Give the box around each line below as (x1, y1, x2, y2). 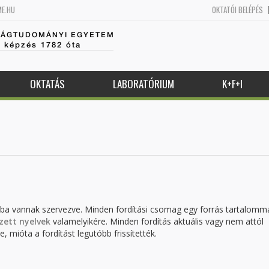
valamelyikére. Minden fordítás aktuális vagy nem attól (50, 216, 264, 227)
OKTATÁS (29, 76, 65, 91)
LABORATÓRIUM (112, 76, 174, 91)
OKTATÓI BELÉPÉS (212, 4, 263, 16)
